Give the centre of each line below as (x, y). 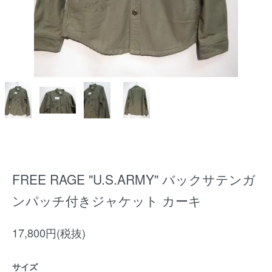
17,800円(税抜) (49, 233)
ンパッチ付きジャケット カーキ (107, 200)
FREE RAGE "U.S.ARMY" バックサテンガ (134, 179)
